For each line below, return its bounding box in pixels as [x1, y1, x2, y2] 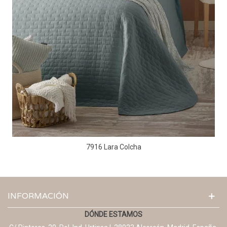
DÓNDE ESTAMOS [85, 210, 142, 218]
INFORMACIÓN [8, 190, 69, 201]
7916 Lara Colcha [86, 142, 141, 151]
